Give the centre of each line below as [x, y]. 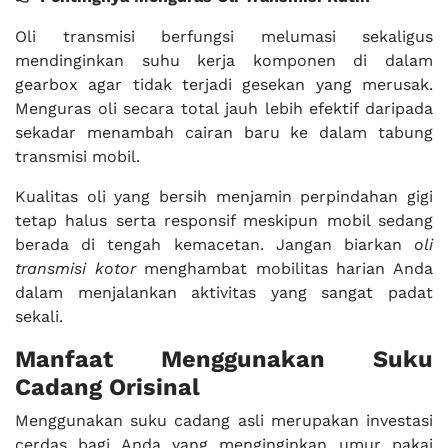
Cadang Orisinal [107, 387]
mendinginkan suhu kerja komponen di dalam [224, 60]
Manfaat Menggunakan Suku [224, 359]
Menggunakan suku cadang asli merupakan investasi [224, 420]
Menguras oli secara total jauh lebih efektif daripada [224, 108]
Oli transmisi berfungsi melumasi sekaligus [224, 36]
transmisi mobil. [77, 156]
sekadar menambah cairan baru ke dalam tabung [224, 132]
